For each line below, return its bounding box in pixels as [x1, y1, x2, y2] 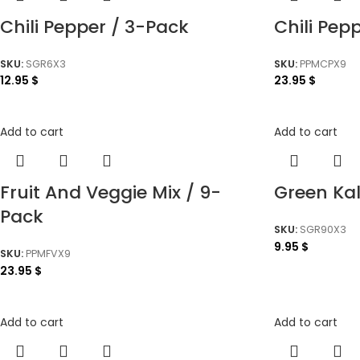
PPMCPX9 [300, 56, 346, 71]
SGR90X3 [300, 222, 346, 236]
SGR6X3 [26, 56, 66, 71]
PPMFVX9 [26, 246, 71, 260]
